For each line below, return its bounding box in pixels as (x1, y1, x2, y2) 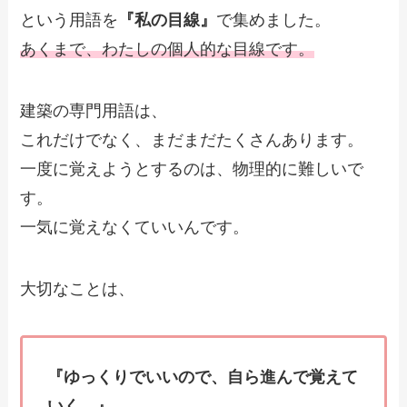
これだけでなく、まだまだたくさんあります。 (20, 130, 364, 149)
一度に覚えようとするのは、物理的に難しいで (20, 159, 364, 178)
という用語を (20, 10, 119, 29)
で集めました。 (216, 10, 332, 29)
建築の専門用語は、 (20, 101, 168, 120)
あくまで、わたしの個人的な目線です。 (20, 39, 315, 58)
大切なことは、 (20, 279, 135, 298)
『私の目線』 (118, 10, 217, 29)
